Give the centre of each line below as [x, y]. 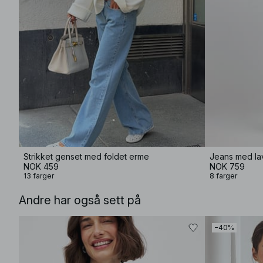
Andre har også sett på [80, 200]
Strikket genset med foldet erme [86, 156]
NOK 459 [41, 166]
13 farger [39, 176]
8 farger [223, 176]
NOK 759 [227, 166]
